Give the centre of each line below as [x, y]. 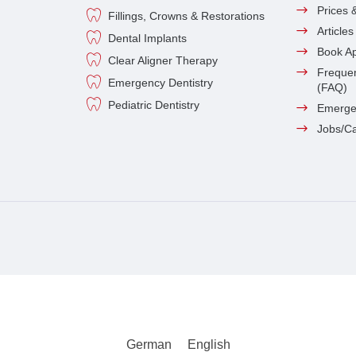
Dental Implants [148, 38]
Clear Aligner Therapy [163, 60]
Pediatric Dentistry [154, 104]
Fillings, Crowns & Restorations [187, 15]
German [149, 344]
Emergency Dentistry [161, 82]
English [209, 344]
